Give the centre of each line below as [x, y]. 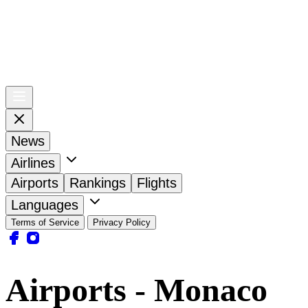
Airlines [33, 163]
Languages [45, 205]
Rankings [98, 183]
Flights [157, 183]
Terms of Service [45, 222]
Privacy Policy [122, 222]
